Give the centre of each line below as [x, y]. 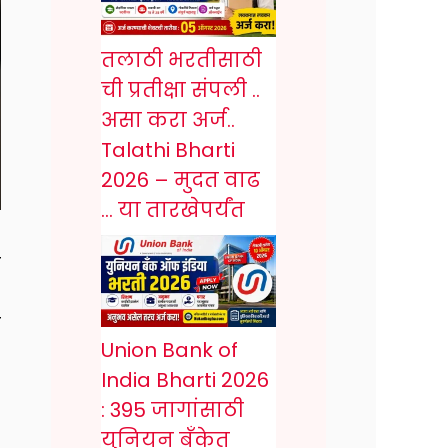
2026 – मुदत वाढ [180, 180]
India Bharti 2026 [185, 379]
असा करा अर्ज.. [168, 120]
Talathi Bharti [168, 150]
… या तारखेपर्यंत [173, 210]
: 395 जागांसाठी [172, 409]
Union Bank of [169, 349]
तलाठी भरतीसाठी [181, 60]
